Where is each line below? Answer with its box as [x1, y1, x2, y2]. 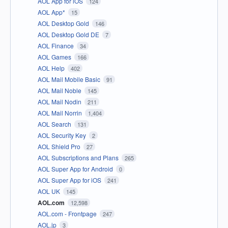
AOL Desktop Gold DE [38, 30, 101, 39]
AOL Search [38, 120, 73, 129]
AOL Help [38, 64, 66, 73]
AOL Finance [38, 41, 75, 50]
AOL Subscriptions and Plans [38, 153, 120, 162]
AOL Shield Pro [38, 142, 82, 151]
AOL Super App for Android [38, 164, 115, 174]
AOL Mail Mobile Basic [38, 75, 102, 84]
